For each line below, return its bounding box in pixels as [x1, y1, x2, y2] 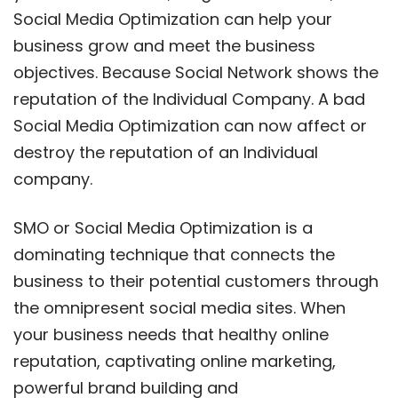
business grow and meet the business [13, 34, 315, 57]
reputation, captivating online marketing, [13, 349, 336, 372]
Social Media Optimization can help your [13, 7, 332, 30]
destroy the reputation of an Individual [13, 140, 318, 163]
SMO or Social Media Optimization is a [13, 216, 313, 239]
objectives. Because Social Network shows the [13, 60, 378, 84]
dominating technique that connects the [13, 243, 335, 266]
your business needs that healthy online [13, 322, 329, 346]
